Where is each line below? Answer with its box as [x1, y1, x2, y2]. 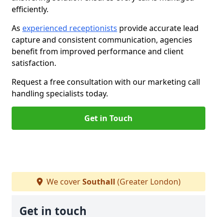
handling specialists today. [12, 88, 108, 99]
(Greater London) [115, 176, 181, 187]
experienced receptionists [22, 23, 117, 33]
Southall [82, 176, 115, 187]
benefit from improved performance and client [12, 46, 184, 57]
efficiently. [12, 4, 48, 15]
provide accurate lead [117, 23, 199, 33]
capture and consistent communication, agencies [12, 34, 192, 45]
